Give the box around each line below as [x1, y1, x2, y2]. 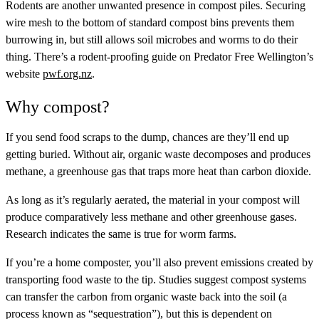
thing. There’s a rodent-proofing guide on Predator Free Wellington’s [6, 50, 313, 63]
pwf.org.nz [43, 67, 92, 80]
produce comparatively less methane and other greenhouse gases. [6, 211, 297, 224]
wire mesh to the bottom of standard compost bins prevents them [6, 16, 294, 28]
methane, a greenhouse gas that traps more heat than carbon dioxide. [6, 165, 311, 178]
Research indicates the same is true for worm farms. [6, 228, 236, 241]
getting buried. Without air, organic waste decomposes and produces [6, 148, 310, 161]
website [6, 67, 43, 80]
